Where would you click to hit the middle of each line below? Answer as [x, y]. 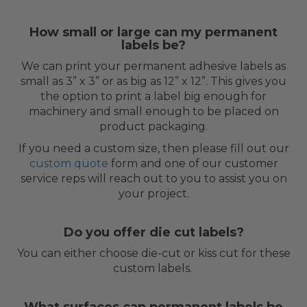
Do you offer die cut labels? [153, 232]
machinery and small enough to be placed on [153, 111]
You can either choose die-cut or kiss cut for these [153, 253]
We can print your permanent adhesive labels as [153, 66]
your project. [153, 193]
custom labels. [153, 268]
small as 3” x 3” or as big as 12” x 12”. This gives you [153, 81]
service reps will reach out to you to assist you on [153, 178]
